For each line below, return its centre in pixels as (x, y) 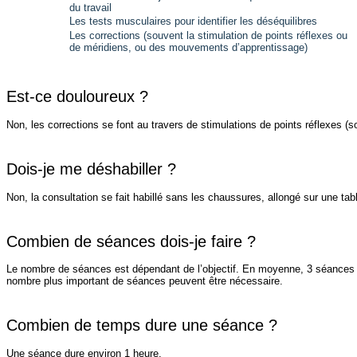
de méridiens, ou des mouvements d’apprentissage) (188, 47)
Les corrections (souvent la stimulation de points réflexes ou (210, 35)
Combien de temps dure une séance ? (142, 326)
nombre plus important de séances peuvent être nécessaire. (145, 281)
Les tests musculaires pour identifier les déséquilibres (193, 22)
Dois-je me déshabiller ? (91, 169)
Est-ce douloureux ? (77, 97)
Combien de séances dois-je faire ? (131, 241)
